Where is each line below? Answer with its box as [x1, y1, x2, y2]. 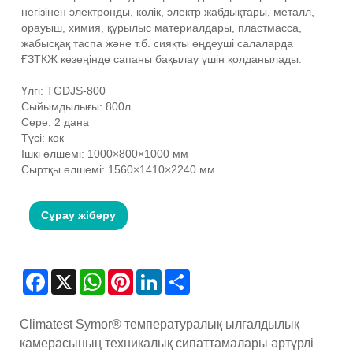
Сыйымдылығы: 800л [21, 99, 131, 113]
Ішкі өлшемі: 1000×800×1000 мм [21, 147, 188, 160]
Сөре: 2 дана [21, 115, 89, 128]
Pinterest [133, 269, 177, 282]
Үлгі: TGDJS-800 [21, 84, 106, 97]
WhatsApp [105, 269, 156, 282]
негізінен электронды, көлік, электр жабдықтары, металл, [21, 5, 314, 18]
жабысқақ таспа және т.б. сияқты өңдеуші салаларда [21, 36, 293, 50]
